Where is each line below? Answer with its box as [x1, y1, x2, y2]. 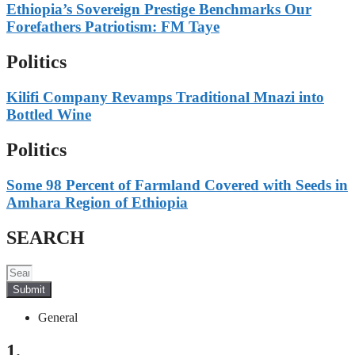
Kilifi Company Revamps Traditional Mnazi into [6, 89, 324, 106]
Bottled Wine [6, 106, 91, 124]
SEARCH [6, 227, 85, 248]
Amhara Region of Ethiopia [6, 194, 188, 211]
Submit [13, 283, 45, 296]
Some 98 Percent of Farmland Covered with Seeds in [6, 177, 348, 193]
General [38, 310, 78, 324]
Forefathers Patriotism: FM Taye [6, 18, 219, 36]
